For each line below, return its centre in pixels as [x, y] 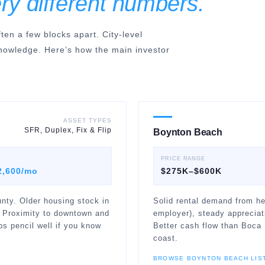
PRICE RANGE [183, 159]
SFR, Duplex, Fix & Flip [68, 130]
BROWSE [170, 258]
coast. [166, 238]
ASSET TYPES [88, 120]
